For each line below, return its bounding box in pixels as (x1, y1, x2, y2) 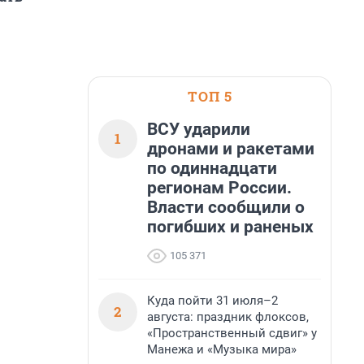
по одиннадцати (147, 158, 277, 178)
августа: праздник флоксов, (147, 310, 309, 324)
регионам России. (147, 178, 292, 197)
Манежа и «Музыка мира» (147, 342, 297, 357)
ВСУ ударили (147, 119, 250, 139)
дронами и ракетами (147, 139, 314, 158)
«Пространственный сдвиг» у (147, 326, 317, 340)
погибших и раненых (147, 217, 314, 236)
